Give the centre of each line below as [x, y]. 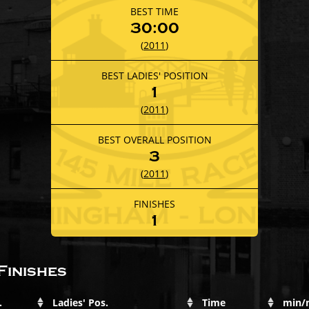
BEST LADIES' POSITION [154, 75]
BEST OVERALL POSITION [154, 139]
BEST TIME [154, 11]
